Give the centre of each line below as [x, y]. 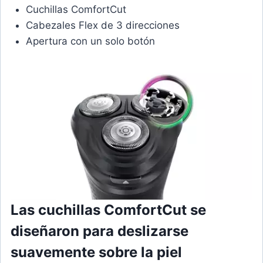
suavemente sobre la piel [96, 252]
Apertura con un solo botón [90, 41]
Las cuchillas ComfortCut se [108, 210]
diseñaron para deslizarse [100, 231]
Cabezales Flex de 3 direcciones [102, 26]
